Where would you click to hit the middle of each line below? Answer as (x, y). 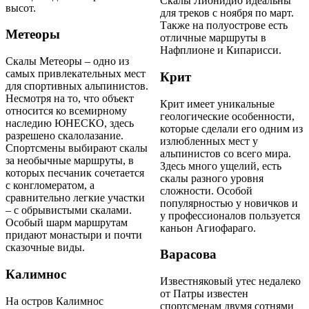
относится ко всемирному (66, 111)
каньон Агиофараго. (208, 228)
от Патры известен (204, 294)
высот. (21, 8)
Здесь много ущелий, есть (221, 166)
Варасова (188, 255)
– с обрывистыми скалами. (69, 210)
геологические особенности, (227, 116)
